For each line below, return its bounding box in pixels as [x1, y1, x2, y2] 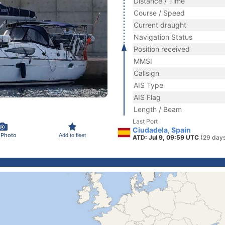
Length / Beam [134, 105, 182, 114]
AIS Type [134, 81, 163, 89]
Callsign [134, 69, 159, 77]
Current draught [134, 21, 186, 29]
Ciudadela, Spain [133, 126, 191, 134]
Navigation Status [134, 33, 192, 41]
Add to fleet [59, 132, 86, 138]
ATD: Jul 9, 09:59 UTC [133, 134, 200, 141]
